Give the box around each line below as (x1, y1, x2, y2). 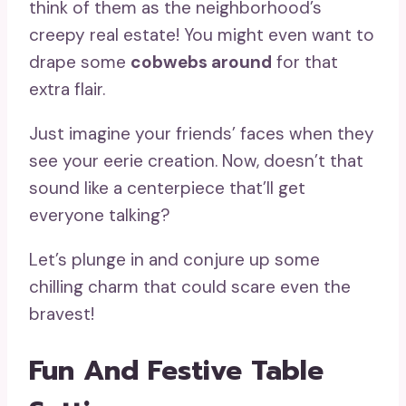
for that (272, 50, 338, 73)
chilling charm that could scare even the (29, 275, 351, 298)
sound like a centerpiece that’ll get (29, 176, 305, 199)
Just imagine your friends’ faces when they (29, 121, 374, 145)
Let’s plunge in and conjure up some (29, 247, 320, 271)
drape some (29, 50, 130, 73)
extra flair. (29, 77, 105, 101)
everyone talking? (29, 203, 170, 227)
